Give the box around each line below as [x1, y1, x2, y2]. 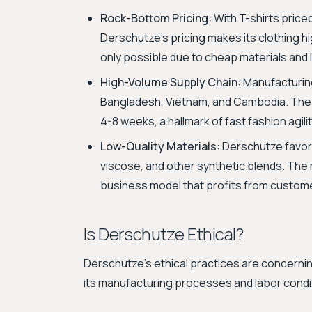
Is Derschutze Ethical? [84, 222, 244, 245]
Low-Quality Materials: [100, 139, 220, 154]
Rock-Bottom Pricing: [100, 10, 212, 26]
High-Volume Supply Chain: [100, 75, 241, 90]
